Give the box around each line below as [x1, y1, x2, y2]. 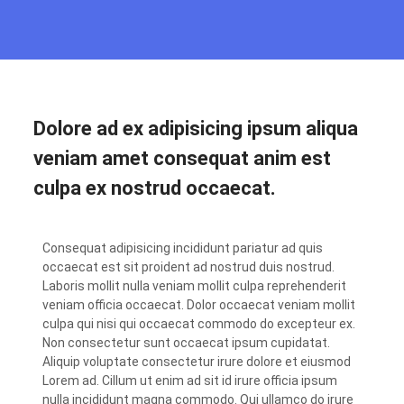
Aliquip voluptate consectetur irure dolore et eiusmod [42, 354, 352, 369]
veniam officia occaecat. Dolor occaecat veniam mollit [42, 298, 356, 312]
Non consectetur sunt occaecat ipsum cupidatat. [42, 335, 331, 350]
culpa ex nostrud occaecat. [33, 177, 277, 199]
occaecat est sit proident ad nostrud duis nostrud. [42, 260, 335, 274]
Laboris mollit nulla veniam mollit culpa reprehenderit [42, 279, 347, 293]
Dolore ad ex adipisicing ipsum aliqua [33, 117, 359, 140]
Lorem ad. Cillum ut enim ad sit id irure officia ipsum [42, 373, 338, 388]
